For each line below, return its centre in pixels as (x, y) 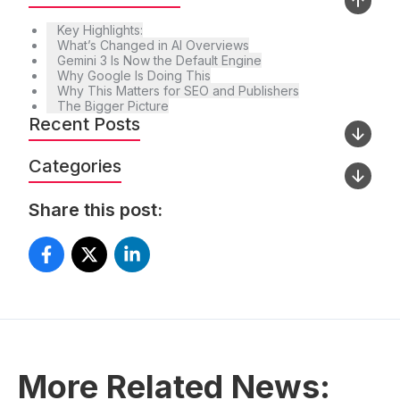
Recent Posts (84, 124)
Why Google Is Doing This (134, 75)
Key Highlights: (100, 29)
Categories (75, 166)
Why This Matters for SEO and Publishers (178, 90)
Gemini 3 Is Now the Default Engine (159, 60)
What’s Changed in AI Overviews (153, 45)
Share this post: (96, 209)
